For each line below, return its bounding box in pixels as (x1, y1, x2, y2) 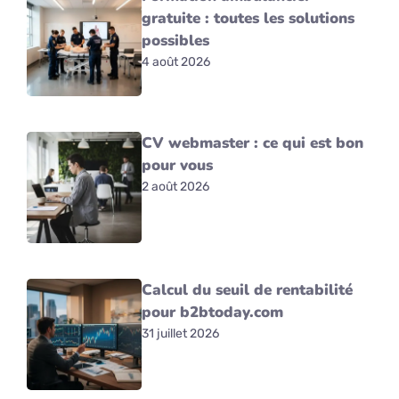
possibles (142, 29, 210, 51)
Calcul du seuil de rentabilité (142, 279, 354, 300)
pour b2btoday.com (142, 301, 284, 322)
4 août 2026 (142, 53, 211, 69)
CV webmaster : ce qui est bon (142, 132, 364, 153)
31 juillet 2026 (142, 325, 220, 341)
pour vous (142, 154, 214, 175)
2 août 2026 (142, 178, 210, 194)
